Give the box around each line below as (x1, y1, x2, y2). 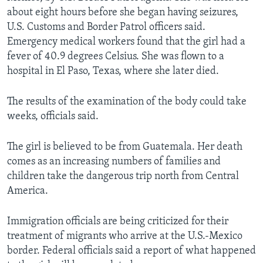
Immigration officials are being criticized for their (7, 216, 228, 228)
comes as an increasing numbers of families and (7, 156, 221, 168)
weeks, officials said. (7, 111, 99, 123)
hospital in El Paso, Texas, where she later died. (7, 66, 219, 77)
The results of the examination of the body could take (7, 96, 247, 108)
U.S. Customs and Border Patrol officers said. (7, 22, 205, 33)
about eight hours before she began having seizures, (7, 7, 238, 19)
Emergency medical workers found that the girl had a (7, 36, 245, 48)
